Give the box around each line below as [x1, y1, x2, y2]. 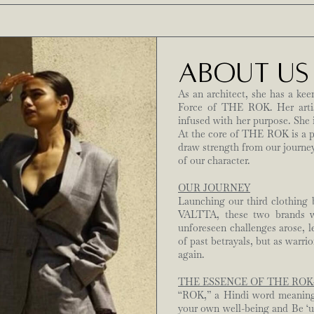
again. [178, 248, 204, 261]
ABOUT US [178, 58, 309, 88]
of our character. [178, 154, 250, 167]
